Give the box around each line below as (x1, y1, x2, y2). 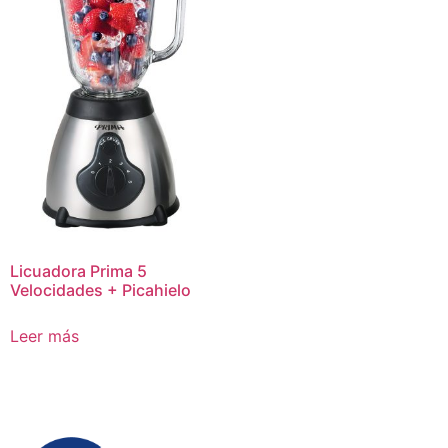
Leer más (10, 326, 79, 347)
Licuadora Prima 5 (10, 261, 147, 282)
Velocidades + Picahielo (10, 280, 191, 301)
